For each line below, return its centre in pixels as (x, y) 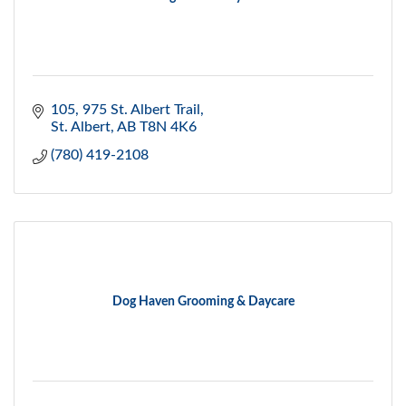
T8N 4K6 (168, 127)
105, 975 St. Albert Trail (126, 110)
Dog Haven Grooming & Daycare (203, 302)
